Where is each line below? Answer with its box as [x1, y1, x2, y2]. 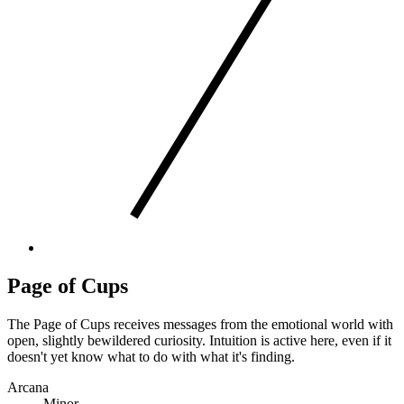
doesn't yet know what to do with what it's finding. [7, 348, 295, 364]
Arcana [7, 379, 49, 395]
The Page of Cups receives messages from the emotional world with [7, 316, 393, 332]
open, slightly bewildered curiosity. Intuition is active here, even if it [7, 332, 391, 348]
